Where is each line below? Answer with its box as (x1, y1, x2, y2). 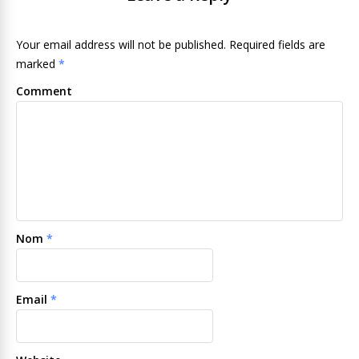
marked (16, 56, 58, 72)
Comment (16, 83, 72, 99)
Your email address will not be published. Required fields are (16, 37, 325, 53)
